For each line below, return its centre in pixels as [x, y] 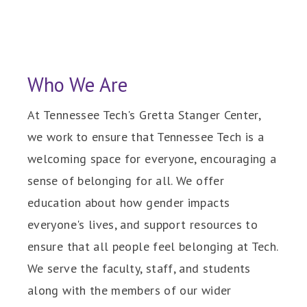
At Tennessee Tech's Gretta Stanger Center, [144, 114]
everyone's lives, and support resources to [143, 224]
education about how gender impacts [129, 202]
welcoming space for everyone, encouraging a [152, 158]
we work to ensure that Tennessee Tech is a [146, 136]
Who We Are [77, 84]
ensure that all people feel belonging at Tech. [153, 246]
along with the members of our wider [130, 290]
